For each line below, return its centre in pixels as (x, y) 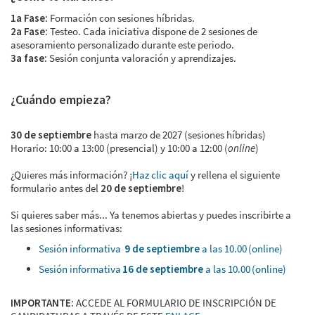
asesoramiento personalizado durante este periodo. (122, 45)
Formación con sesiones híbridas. (121, 18)
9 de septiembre (162, 249)
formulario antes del (56, 188)
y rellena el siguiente (234, 175)
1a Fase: (29, 18)
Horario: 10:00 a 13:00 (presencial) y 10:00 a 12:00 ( (119, 148)
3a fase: (29, 58)
